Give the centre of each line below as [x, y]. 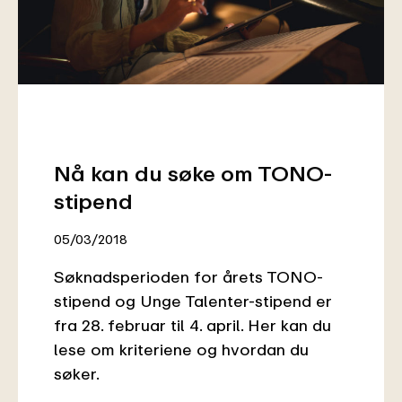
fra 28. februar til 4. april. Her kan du [192, 324]
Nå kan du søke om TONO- [193, 172]
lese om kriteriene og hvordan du [181, 349]
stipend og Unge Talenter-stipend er [193, 300]
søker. [77, 373]
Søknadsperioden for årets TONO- [188, 276]
